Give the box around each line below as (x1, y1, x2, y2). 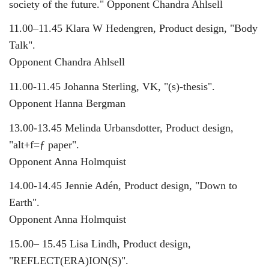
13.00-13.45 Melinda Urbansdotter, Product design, (9, 121, 234, 134)
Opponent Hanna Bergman (9, 97, 125, 109)
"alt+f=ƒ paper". (9, 138, 79, 151)
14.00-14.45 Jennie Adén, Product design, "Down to (9, 180, 237, 192)
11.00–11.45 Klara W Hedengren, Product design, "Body (9, 22, 258, 35)
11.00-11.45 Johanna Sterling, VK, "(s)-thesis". (9, 80, 215, 92)
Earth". (9, 196, 40, 209)
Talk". (9, 39, 35, 52)
